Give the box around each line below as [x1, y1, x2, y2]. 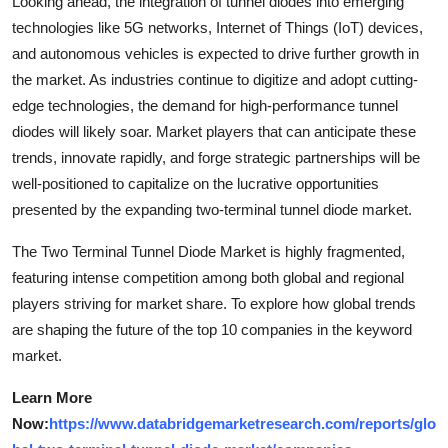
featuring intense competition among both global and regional [12, 268, 404, 286]
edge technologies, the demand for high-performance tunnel [12, 96, 398, 114]
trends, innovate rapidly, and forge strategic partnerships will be [12, 148, 420, 166]
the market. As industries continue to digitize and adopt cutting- [12, 70, 418, 88]
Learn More [12, 388, 92, 406]
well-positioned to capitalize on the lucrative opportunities [12, 174, 379, 192]
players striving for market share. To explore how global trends [12, 294, 416, 312]
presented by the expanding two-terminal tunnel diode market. [12, 200, 412, 218]
